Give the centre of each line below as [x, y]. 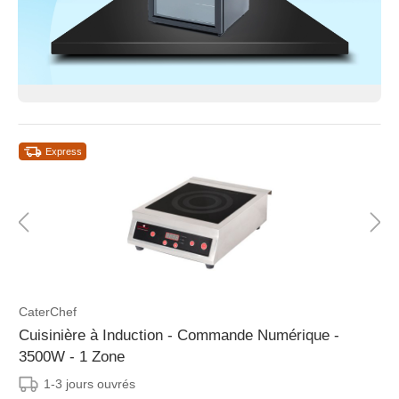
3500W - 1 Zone [72, 357]
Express [64, 152]
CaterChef [48, 312]
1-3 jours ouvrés [90, 384]
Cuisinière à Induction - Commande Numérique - [179, 336]
